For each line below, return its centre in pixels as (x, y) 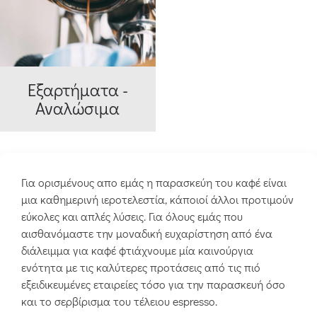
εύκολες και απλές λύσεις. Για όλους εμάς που (132, 217)
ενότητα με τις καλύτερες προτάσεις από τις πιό (141, 267)
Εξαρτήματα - (77, 90)
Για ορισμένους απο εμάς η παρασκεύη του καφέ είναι (154, 183)
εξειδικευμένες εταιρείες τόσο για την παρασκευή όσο (153, 284)
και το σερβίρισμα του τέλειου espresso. (119, 301)
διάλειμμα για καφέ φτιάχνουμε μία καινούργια (137, 250)
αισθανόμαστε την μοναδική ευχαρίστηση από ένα (147, 234)
